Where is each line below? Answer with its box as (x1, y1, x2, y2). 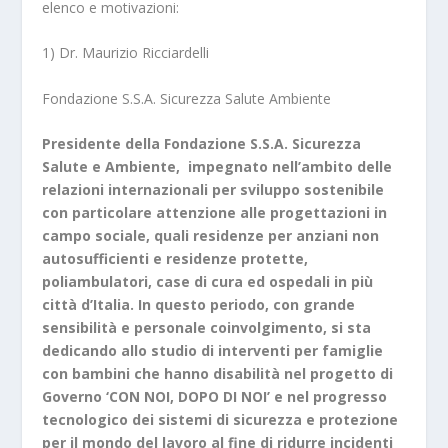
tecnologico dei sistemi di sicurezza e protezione (42, 410, 399, 430)
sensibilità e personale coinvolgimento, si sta (42, 318, 372, 338)
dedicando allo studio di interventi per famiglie (42, 341, 384, 361)
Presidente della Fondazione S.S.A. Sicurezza (42, 134, 362, 154)
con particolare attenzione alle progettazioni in (42, 203, 388, 223)
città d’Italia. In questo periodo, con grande (42, 295, 356, 315)
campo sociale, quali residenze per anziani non (42, 226, 380, 246)
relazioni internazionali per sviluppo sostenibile (42, 180, 385, 200)
